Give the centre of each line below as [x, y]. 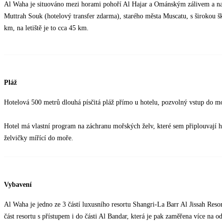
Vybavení [18, 184]
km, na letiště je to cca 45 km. [46, 28]
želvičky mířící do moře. [39, 138]
